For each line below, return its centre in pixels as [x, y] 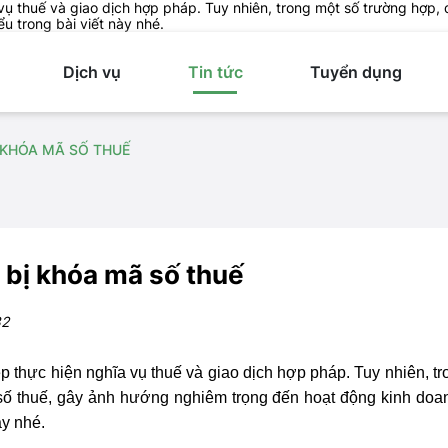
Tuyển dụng [355, 72]
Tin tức [215, 72]
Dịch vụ [92, 72]
